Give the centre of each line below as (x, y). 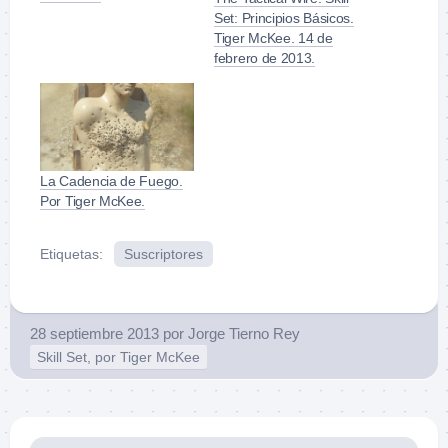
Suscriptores (163, 254)
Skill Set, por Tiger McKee (118, 357)
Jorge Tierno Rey (244, 334)
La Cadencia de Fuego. (111, 181)
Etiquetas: (71, 254)
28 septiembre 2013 (94, 334)
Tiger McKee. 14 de (273, 38)
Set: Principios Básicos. (284, 18)
